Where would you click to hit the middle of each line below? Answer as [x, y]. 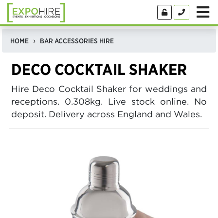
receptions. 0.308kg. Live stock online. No [109, 102]
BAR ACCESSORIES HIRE [77, 41]
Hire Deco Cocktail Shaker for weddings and [109, 89]
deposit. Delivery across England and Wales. [107, 114]
